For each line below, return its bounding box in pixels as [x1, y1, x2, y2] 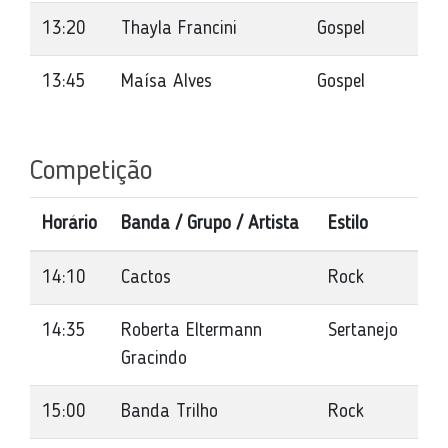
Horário [42, 214, 97, 234]
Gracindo [121, 349, 187, 369]
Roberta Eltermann [121, 321, 262, 341]
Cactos [121, 268, 171, 288]
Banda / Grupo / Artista [121, 214, 299, 234]
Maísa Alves [121, 72, 212, 92]
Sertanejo [328, 321, 398, 341]
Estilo [328, 214, 368, 234]
